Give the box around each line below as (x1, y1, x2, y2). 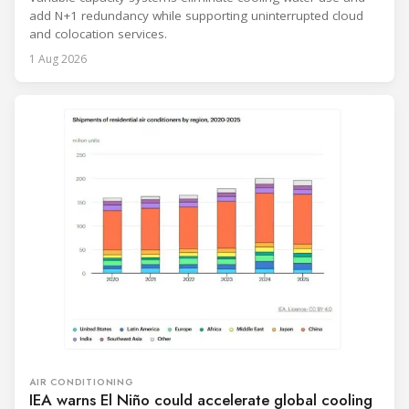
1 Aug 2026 (29, 51, 87, 68)
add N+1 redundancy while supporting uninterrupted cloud (29, 7, 363, 25)
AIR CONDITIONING (29, 375, 134, 390)
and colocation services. (29, 26, 167, 43)
